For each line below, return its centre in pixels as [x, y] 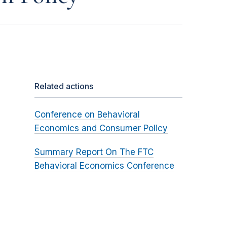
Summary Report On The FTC [94, 152]
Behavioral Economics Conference [104, 166]
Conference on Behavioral [87, 115]
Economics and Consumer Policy [101, 128]
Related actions [64, 86]
